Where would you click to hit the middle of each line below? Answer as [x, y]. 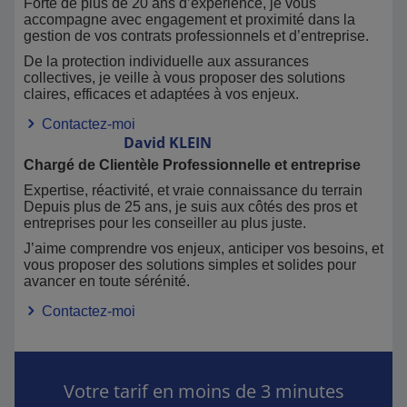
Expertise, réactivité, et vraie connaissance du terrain [193, 190]
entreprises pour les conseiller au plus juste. [165, 223]
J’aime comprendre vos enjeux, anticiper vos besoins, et [203, 248]
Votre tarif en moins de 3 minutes [203, 391]
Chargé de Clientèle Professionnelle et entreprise [192, 165]
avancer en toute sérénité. [107, 281]
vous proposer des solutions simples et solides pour [190, 265]
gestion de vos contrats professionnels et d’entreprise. [196, 36]
